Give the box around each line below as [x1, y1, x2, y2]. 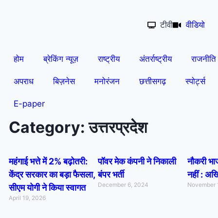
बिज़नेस [53, 76, 75, 86]
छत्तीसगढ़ [139, 76, 166, 86]
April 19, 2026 [9, 194, 46, 201]
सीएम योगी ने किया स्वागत [9, 182, 86, 193]
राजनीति [191, 54, 216, 64]
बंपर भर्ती [98, 169, 125, 180]
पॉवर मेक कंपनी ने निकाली [98, 156, 177, 166]
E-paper [14, 99, 45, 109]
